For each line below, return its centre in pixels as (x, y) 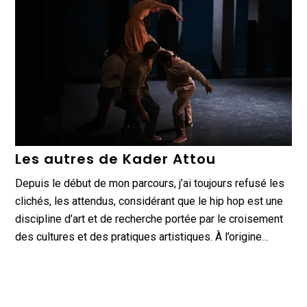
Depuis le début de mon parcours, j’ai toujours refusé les (150, 183)
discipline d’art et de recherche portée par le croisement (149, 219)
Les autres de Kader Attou (116, 159)
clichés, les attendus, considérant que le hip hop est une (149, 201)
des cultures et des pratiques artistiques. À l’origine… (142, 236)
